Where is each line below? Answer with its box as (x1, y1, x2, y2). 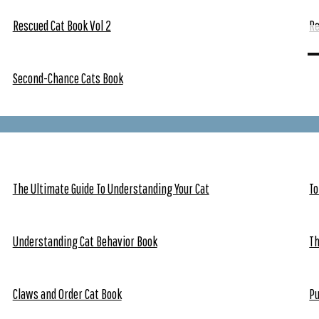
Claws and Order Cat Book (12, 285, 122, 302)
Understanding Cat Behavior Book (12, 232, 157, 249)
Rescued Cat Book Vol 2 (12, 17, 111, 34)
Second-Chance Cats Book (12, 70, 123, 87)
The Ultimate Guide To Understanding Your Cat (12, 179, 209, 197)
